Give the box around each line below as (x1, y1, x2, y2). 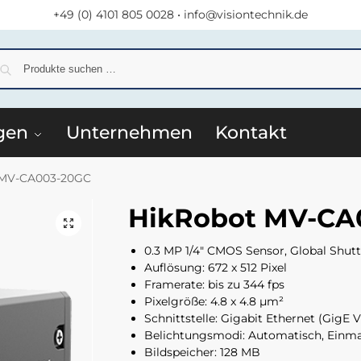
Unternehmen (65, 122, 193, 143)
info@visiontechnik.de (184, 7, 308, 22)
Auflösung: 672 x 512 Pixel (143, 259, 287, 275)
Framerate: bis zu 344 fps (143, 276, 284, 292)
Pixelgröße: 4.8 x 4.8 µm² (143, 293, 284, 309)
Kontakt (214, 122, 287, 143)
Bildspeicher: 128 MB (143, 344, 260, 359)
